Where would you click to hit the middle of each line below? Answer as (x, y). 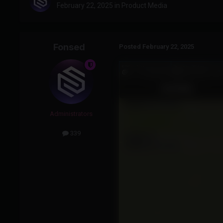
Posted (131, 47)
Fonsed (69, 47)
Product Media (144, 6)
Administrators (71, 114)
